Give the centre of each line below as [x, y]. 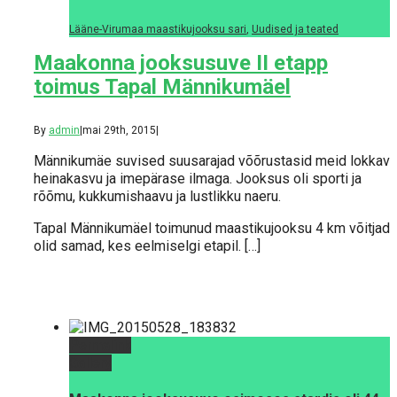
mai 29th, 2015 [119, 131]
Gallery [90, 363]
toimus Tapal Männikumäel [162, 86]
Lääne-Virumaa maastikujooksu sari [158, 29]
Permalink [100, 346]
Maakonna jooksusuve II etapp [181, 62]
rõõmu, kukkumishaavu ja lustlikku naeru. [157, 197]
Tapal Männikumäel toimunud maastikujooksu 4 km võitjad [212, 229]
